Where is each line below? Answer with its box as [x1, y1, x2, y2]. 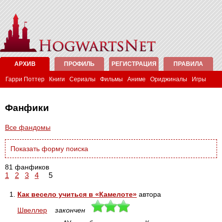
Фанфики [5, 103, 49, 113]
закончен [55, 206, 85, 214]
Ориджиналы [150, 76, 187, 83]
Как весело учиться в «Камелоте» [17, 190, 137, 198]
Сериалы [69, 76, 96, 83]
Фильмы [100, 76, 123, 83]
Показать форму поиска [10, 145, 88, 153]
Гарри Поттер [5, 76, 45, 83]
